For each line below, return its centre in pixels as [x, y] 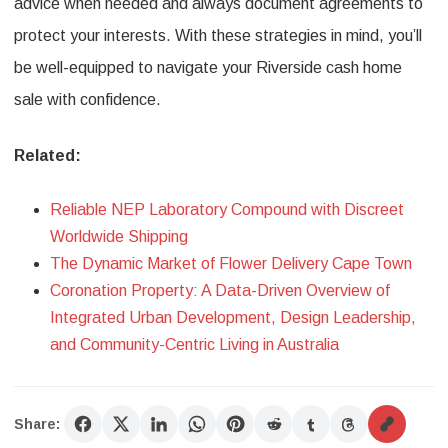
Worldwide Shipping [119, 236]
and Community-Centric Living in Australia [194, 344]
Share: [37, 424]
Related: [47, 155]
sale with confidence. [87, 99]
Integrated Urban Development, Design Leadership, [233, 317]
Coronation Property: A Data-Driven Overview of [220, 290]
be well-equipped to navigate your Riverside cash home [208, 67]
